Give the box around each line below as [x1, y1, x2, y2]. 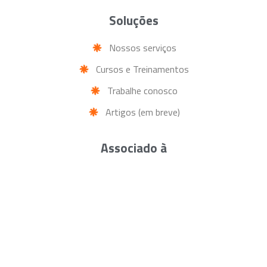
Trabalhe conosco [107, 83, 178, 98]
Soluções [108, 11, 159, 30]
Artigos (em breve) [105, 105, 180, 120]
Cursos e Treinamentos [96, 62, 189, 77]
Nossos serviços [108, 41, 176, 55]
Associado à [100, 138, 167, 158]
